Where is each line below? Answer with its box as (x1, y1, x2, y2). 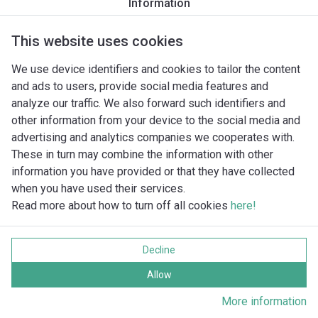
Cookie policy (50, 247, 108, 259)
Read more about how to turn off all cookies (11, 199, 231, 212)
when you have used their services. (11, 182, 185, 195)
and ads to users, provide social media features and (11, 79, 268, 93)
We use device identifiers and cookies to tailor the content (11, 62, 300, 76)
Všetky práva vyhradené (50, 262, 158, 274)
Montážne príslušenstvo (111, 18, 219, 30)
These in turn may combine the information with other (11, 148, 273, 161)
